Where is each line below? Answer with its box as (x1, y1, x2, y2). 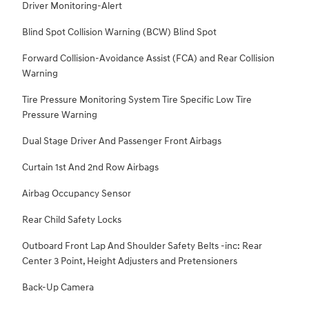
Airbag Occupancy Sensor (22, 188, 131, 200)
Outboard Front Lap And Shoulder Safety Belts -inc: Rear (22, 240, 262, 252)
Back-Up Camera (22, 281, 94, 294)
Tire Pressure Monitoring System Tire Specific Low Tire (22, 94, 252, 106)
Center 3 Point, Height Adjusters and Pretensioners (22, 255, 237, 268)
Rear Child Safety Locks (22, 214, 121, 226)
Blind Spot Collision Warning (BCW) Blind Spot (22, 26, 217, 39)
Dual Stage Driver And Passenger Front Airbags (22, 135, 221, 148)
